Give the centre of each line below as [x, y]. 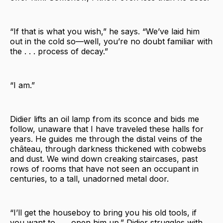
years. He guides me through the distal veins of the [106, 139]
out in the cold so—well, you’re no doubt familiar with [111, 41]
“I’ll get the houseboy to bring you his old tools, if [103, 212]
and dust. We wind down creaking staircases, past [104, 159]
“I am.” [22, 85]
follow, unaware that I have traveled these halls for [107, 129]
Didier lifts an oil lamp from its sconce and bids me [105, 119]
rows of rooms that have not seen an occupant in [104, 168]
